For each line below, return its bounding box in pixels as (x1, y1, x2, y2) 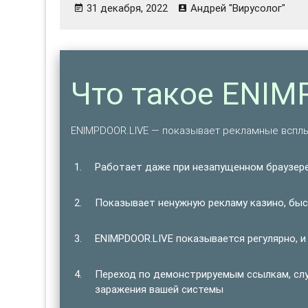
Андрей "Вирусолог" (190, 1, 286, 15)
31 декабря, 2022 (87, 1, 168, 15)
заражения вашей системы (95, 282, 224, 296)
